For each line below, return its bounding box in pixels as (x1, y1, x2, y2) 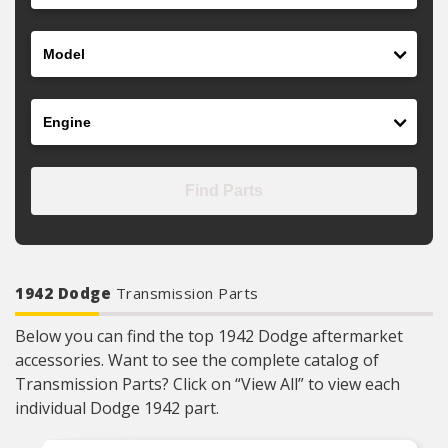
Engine (30, 99, 82, 121)
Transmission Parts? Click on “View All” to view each (15, 373, 400, 395)
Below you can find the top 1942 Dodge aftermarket (15, 325, 403, 347)
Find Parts (185, 182, 263, 199)
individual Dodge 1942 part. (15, 397, 219, 419)
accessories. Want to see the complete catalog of (15, 349, 379, 371)
